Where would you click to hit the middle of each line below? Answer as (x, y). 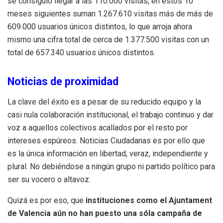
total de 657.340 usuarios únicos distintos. (81, 53)
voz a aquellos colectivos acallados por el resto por (98, 128)
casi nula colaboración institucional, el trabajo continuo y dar (111, 115)
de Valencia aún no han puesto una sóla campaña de (105, 214)
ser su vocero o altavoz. (49, 180)
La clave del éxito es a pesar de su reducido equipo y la (104, 102)
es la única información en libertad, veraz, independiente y (108, 154)
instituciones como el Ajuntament (149, 201)
